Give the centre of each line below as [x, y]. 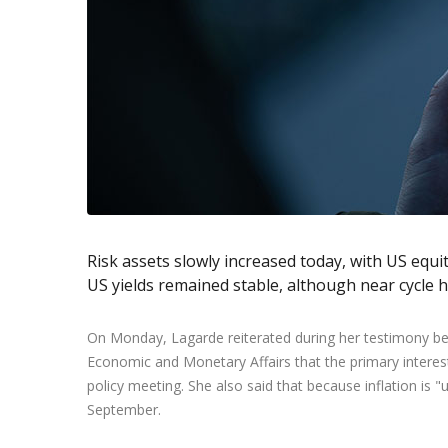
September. [124, 409]
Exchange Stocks [348, 28]
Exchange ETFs [341, 67]
